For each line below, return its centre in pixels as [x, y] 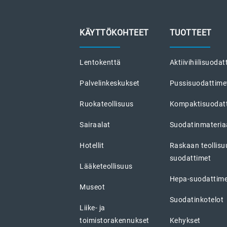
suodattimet [190, 158]
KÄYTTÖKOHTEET [114, 32]
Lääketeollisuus [106, 166]
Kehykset [185, 220]
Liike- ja [92, 207]
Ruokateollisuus [107, 104]
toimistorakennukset [115, 220]
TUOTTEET [191, 32]
